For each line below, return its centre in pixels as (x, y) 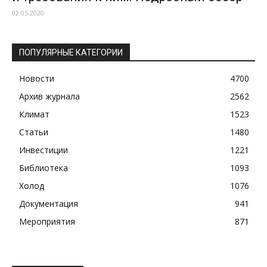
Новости (37, 79)
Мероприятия (47, 222)
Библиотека (44, 168)
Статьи (34, 132)
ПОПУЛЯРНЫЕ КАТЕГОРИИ (71, 53)
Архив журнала (49, 97)
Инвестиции (44, 150)
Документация (49, 204)
